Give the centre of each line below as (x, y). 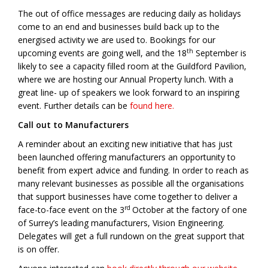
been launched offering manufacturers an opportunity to (127, 157)
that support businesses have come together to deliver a (128, 197)
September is (220, 53)
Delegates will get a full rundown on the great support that (131, 236)
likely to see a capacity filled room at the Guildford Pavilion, (132, 66)
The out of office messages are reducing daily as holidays (130, 14)
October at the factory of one (190, 210)
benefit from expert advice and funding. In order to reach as (133, 170)
